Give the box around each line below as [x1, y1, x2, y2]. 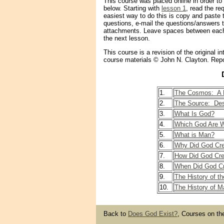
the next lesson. [103, 34, 150, 42]
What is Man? [174, 130, 214, 138]
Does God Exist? [128, 209, 177, 217]
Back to [103, 209, 128, 217]
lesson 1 [161, 4, 186, 12]
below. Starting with [103, 4, 161, 12]
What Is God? [174, 109, 214, 117]
